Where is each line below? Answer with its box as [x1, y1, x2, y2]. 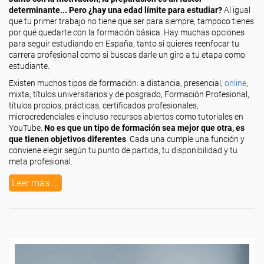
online [225, 78, 246, 88]
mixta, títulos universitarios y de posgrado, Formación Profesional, [9, 90, 249, 99]
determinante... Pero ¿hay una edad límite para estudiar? [9, 5, 222, 15]
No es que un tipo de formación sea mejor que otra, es [44, 123, 245, 133]
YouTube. [9, 123, 44, 133]
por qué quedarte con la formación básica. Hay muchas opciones [9, 28, 245, 37]
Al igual [222, 5, 250, 15]
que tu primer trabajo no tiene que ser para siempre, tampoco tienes [9, 16, 254, 26]
